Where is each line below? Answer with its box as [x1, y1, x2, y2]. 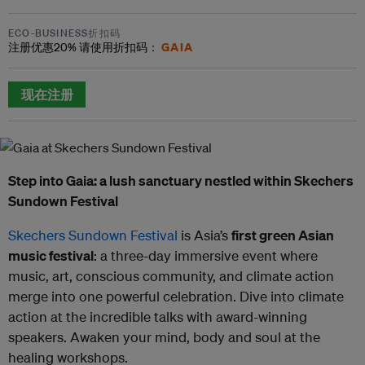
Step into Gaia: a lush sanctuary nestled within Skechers [8, 172, 354, 189]
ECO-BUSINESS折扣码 [8, 26, 121, 40]
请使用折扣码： [79, 40, 161, 55]
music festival [8, 247, 94, 264]
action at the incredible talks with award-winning [8, 308, 307, 325]
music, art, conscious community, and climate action [8, 267, 334, 284]
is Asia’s [178, 226, 231, 244]
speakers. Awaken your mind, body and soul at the [8, 328, 320, 345]
